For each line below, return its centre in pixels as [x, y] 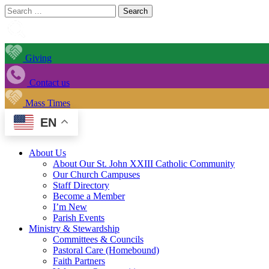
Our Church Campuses [96, 174]
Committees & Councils [98, 239]
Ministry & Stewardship [74, 228]
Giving [37, 58]
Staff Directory [81, 185]
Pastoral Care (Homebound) [106, 250]
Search [17, 9]
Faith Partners [79, 261]
